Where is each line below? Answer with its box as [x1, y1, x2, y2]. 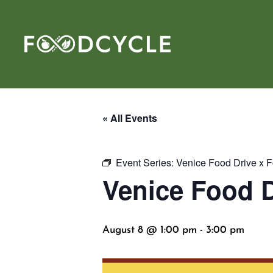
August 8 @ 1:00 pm [102, 225, 197, 235]
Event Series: [116, 155, 176, 169]
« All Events [102, 111, 157, 125]
